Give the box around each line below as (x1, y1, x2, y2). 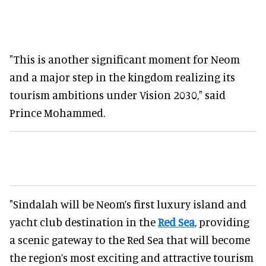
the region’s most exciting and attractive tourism (9, 250, 254, 264)
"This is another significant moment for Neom (9, 52, 240, 66)
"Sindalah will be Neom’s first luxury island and (9, 197, 246, 211)
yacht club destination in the (9, 214, 158, 229)
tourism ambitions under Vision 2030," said (9, 87, 226, 102)
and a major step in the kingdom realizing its (9, 69, 235, 84)
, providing (195, 214, 249, 229)
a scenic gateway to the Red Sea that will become (9, 232, 250, 246)
